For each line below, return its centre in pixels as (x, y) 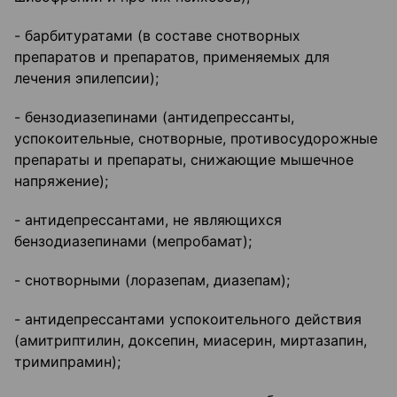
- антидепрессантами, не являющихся (148, 220)
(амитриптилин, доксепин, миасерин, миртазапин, (191, 341)
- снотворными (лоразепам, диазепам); (152, 280)
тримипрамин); (67, 362)
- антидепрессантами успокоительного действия (188, 319)
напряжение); (61, 181)
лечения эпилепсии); (86, 78)
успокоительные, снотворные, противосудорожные (196, 139)
